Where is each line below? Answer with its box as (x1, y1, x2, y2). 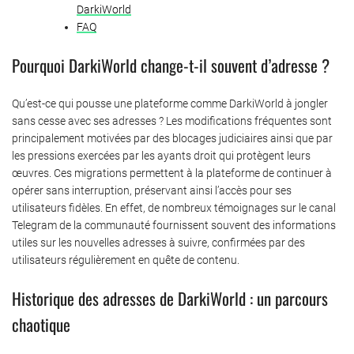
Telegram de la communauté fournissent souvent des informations (12, 218, 336, 232)
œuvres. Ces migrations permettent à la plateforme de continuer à (12, 166, 332, 179)
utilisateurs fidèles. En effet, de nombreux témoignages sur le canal (12, 201, 336, 214)
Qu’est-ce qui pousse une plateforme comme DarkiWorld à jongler (12, 96, 328, 110)
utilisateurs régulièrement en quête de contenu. (12, 253, 239, 266)
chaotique (12, 311, 70, 337)
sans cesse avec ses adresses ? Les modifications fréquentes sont (12, 114, 332, 127)
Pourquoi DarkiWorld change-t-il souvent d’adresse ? (12, 52, 330, 77)
